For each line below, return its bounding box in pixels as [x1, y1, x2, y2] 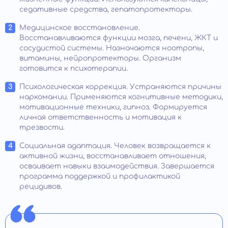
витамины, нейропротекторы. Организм [19, 54, 181, 62]
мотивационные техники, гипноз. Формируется [19, 103, 207, 111]
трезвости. [19, 123, 65, 131]
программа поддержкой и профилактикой [19, 172, 180, 180]
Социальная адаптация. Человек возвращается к [19, 141, 211, 150]
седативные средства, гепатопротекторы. [19, 5, 192, 13]
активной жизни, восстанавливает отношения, [19, 152, 206, 160]
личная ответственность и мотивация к [19, 113, 182, 121]
